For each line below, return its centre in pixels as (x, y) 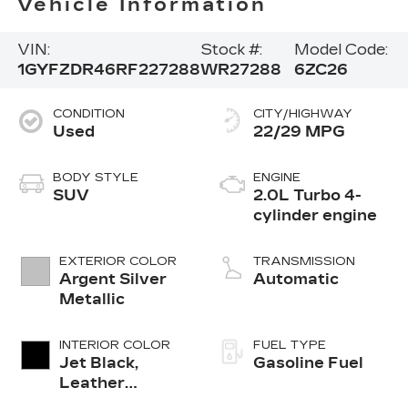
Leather (92, 383)
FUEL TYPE (290, 346)
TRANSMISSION (304, 262)
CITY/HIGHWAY (303, 114)
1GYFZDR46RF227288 (108, 70)
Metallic (92, 300)
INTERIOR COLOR (114, 346)
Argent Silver (112, 280)
